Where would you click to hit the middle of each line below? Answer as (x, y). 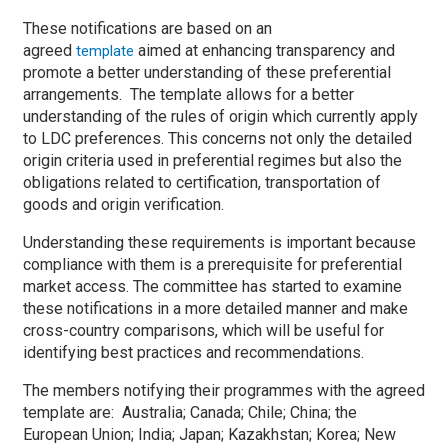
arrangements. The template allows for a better (188, 94)
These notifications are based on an (147, 28)
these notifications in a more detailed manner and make (215, 308)
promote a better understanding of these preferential (207, 72)
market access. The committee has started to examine (212, 286)
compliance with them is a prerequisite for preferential (212, 264)
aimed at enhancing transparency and (264, 50)
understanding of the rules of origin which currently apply (220, 116)
